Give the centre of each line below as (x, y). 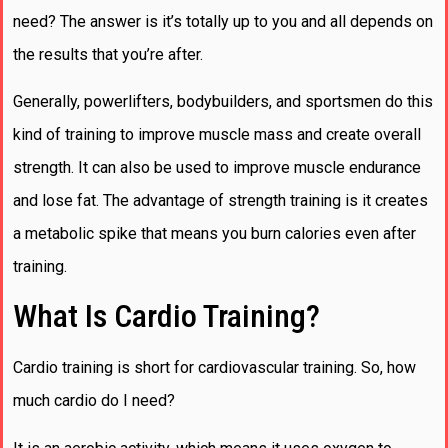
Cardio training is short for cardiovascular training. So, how (214, 368)
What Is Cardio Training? (166, 316)
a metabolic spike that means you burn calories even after (214, 233)
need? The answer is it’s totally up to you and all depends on (223, 21)
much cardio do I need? (94, 401)
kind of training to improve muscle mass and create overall (217, 134)
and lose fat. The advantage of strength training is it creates (220, 200)
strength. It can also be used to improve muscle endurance (217, 167)
